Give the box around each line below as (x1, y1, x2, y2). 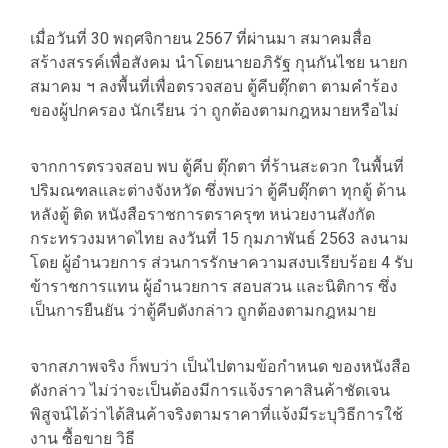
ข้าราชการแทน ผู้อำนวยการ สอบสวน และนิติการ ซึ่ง (30, 277, 397, 297)
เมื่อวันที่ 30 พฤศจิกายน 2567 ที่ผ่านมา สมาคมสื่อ (30, 29, 372, 49)
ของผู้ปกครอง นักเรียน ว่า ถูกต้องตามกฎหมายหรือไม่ (30, 101, 399, 121)
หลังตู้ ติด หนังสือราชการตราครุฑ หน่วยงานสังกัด (30, 205, 375, 225)
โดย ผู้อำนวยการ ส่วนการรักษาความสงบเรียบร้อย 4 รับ (30, 253, 413, 273)
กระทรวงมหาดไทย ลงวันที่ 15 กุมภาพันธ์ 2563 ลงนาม (30, 229, 409, 249)
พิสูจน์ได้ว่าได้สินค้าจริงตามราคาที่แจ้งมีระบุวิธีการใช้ (30, 405, 403, 425)
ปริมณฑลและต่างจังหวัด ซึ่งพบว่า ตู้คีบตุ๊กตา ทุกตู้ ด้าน (30, 181, 406, 201)
